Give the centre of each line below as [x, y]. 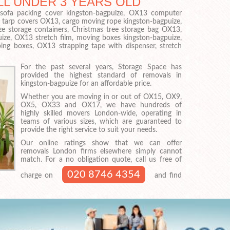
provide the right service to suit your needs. [89, 130]
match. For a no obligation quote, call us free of [101, 159]
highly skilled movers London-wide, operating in [101, 114]
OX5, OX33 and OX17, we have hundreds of [101, 106]
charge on [38, 175]
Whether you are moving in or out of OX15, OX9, [101, 97]
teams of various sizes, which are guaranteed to [101, 122]
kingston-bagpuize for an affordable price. [86, 84]
